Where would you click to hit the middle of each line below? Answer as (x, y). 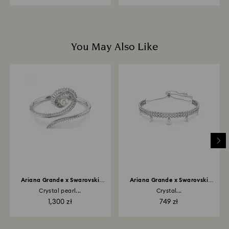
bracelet (169, 187)
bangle (60, 187)
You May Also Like (114, 47)
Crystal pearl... (60, 191)
